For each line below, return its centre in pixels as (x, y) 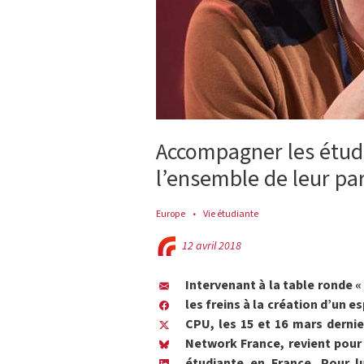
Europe (171, 214)
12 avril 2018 (212, 246)
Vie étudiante (231, 214)
